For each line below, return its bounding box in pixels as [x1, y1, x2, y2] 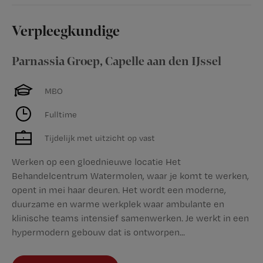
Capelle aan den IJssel [105, 55, 221, 69]
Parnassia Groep [12, 55, 100, 69]
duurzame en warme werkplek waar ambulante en [12, 198, 224, 210]
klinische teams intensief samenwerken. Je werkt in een [12, 213, 249, 224]
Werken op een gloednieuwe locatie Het [12, 156, 181, 167]
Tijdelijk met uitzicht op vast [45, 132, 155, 143]
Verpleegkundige [12, 23, 120, 40]
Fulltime [45, 109, 77, 119]
